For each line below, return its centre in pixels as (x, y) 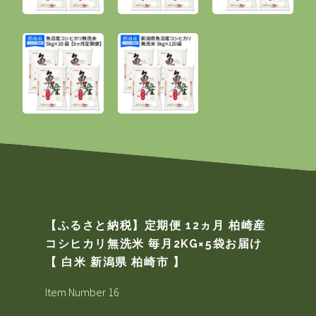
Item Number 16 (82, 292)
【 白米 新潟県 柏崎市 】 (115, 262)
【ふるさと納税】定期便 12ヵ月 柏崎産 (156, 225)
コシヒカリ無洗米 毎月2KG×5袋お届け (154, 243)
